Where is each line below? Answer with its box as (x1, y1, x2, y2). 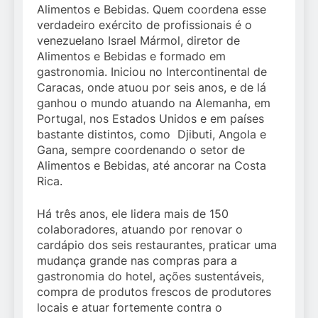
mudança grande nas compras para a (37, 253, 237, 268)
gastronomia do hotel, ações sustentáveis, (37, 269, 264, 284)
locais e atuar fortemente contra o (37, 300, 222, 315)
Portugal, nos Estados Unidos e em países (37, 111, 264, 126)
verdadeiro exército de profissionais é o (37, 18, 252, 33)
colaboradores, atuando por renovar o (37, 222, 243, 237)
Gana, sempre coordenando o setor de (37, 143, 245, 158)
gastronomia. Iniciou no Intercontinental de (37, 65, 267, 79)
